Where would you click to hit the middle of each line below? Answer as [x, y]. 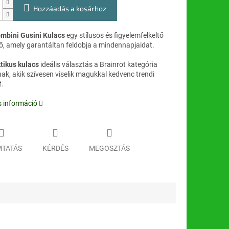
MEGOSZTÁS [109, 148]
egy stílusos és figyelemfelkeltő [114, 36]
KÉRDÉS [55, 148]
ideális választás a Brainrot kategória [98, 65]
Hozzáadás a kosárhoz [70, 9]
